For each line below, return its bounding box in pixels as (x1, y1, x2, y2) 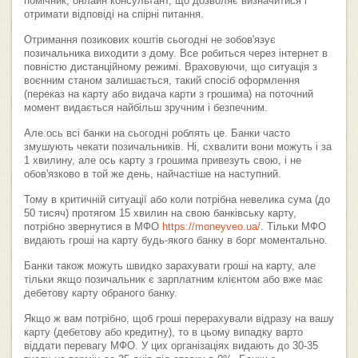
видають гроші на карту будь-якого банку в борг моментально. (24, 234, 328, 246)
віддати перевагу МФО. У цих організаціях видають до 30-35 (24, 340, 318, 352)
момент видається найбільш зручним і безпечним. (24, 101, 268, 113)
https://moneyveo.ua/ (162, 221, 261, 233)
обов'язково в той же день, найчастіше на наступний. (24, 168, 281, 180)
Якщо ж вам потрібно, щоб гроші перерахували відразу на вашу (24, 312, 334, 324)
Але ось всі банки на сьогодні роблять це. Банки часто (24, 127, 290, 139)
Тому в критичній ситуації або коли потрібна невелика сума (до (24, 193, 330, 205)
